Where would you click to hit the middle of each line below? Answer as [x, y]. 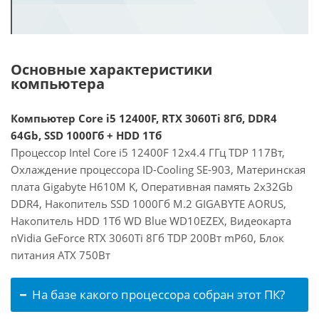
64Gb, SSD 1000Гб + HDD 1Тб [86, 135]
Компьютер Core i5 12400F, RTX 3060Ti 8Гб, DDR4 [144, 118]
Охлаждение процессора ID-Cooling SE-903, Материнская [158, 169]
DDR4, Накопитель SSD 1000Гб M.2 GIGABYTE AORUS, [148, 204]
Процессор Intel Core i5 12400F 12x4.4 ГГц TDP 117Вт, [148, 152]
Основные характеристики [111, 69]
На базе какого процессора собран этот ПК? [158, 294]
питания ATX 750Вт [61, 255]
